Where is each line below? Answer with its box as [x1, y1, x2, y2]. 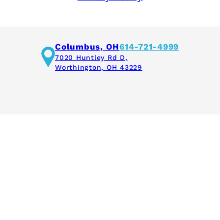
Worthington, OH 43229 [55, 63, 142, 71]
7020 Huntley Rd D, [55, 54, 128, 61]
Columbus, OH [55, 42, 119, 52]
